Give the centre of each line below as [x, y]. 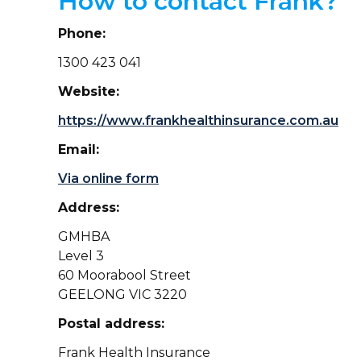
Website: [89, 91]
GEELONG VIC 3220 [122, 295]
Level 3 [81, 256]
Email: [79, 149]
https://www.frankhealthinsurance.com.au [198, 120]
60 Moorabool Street [124, 275]
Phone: [82, 33]
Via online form [108, 178]
